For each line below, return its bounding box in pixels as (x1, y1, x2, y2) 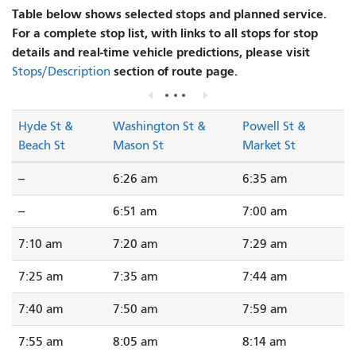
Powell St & (242, 119, 306, 134)
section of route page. (110, 63, 238, 79)
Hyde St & (18, 119, 73, 134)
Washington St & (113, 119, 206, 134)
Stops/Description (12, 64, 110, 79)
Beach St (18, 138, 65, 153)
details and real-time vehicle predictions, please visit (12, 44, 310, 60)
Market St (242, 138, 296, 153)
